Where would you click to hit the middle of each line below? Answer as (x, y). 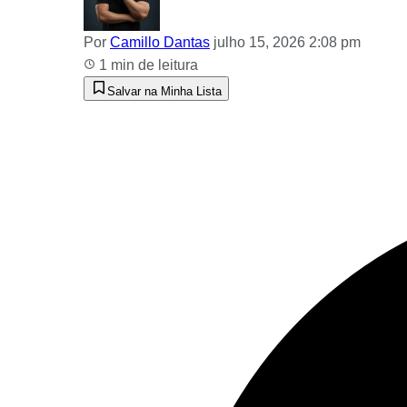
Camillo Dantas (160, 42)
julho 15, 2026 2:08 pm (287, 42)
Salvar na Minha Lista (164, 91)
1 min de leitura (147, 65)
